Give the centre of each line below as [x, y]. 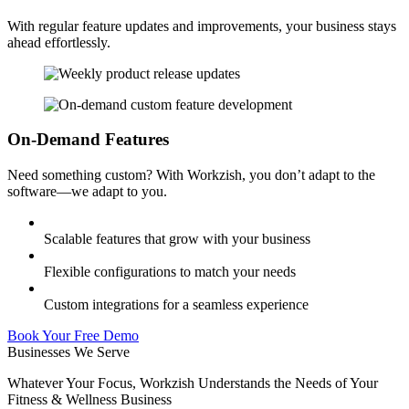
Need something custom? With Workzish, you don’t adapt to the [191, 175]
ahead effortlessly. [59, 42]
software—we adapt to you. [87, 192]
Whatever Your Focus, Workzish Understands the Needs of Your [193, 383]
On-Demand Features [88, 140]
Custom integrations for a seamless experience [176, 305]
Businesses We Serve [68, 352]
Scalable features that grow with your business [177, 239]
